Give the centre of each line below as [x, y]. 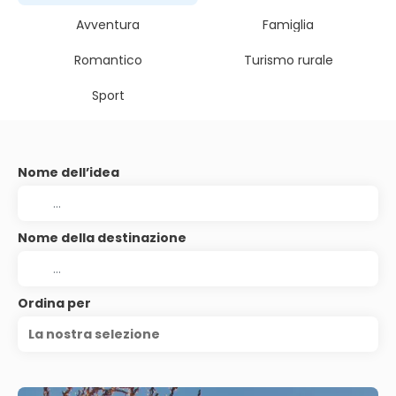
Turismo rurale [288, 60]
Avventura [108, 25]
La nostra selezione [94, 334]
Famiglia [288, 25]
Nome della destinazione [102, 238]
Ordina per [54, 303]
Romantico [108, 60]
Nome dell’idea [69, 172]
